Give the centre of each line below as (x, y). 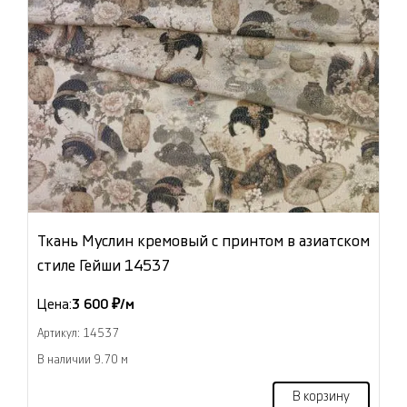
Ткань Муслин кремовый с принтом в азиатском (203, 242)
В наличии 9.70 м (83, 360)
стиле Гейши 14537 (104, 266)
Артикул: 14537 (78, 334)
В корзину (321, 397)
